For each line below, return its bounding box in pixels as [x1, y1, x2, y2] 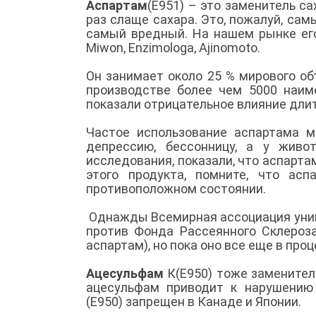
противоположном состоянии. [86, 181, 266, 196]
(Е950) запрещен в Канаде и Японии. [86, 293, 304, 309]
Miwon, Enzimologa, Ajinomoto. [86, 39, 263, 55]
